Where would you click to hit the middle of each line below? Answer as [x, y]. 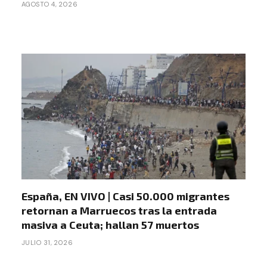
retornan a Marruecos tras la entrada [119, 211]
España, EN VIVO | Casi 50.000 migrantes [125, 196]
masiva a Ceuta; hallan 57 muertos [110, 225]
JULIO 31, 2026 [47, 243]
